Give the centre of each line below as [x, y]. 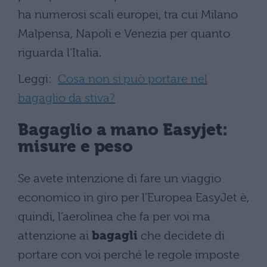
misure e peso [76, 147]
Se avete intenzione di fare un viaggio [119, 178]
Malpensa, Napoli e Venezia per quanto [124, 33]
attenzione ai [55, 235]
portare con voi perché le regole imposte [129, 254]
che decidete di [181, 235]
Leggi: [38, 79]
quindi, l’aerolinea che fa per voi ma [114, 216]
